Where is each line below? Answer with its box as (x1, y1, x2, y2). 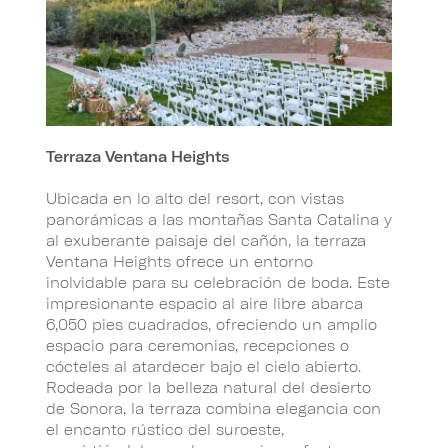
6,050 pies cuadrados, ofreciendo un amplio (46, 316, 377, 334)
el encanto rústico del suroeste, (46, 421, 284, 439)
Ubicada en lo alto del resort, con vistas (46, 190, 344, 208)
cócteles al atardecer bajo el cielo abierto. (46, 358, 361, 376)
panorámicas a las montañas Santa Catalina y (46, 211, 392, 229)
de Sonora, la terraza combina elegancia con (46, 400, 381, 418)
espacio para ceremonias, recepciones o (46, 337, 349, 355)
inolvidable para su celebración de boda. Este (46, 274, 390, 292)
